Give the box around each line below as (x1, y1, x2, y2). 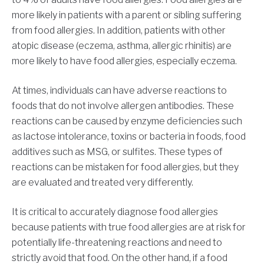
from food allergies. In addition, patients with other (12, 25, 226, 37)
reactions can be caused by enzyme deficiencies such (12, 115, 242, 127)
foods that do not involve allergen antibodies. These (12, 100, 234, 112)
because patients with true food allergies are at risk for (12, 222, 246, 233)
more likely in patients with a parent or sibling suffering (12, 9, 242, 21)
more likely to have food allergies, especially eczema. (12, 55, 237, 67)
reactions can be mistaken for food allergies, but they (12, 161, 239, 173)
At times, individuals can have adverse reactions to (12, 85, 227, 97)
